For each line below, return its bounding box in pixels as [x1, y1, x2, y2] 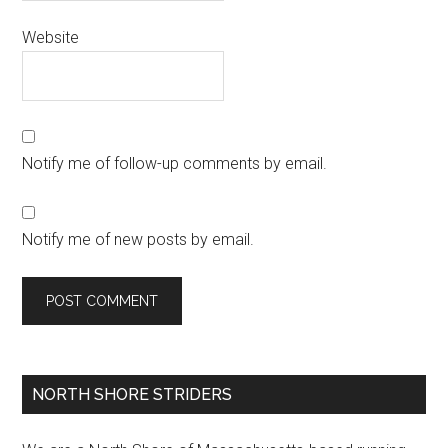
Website [22, 27, 80, 47]
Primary [21, 373, 129, 409]
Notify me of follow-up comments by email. [22, 153, 328, 173]
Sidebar [21, 409, 130, 445]
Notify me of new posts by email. [22, 229, 255, 249]
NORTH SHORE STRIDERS [32, 384, 233, 404]
